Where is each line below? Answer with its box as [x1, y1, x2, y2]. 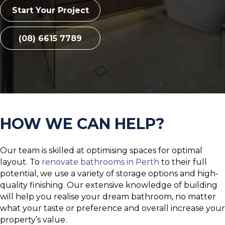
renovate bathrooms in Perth [42, 157, 159, 167]
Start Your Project [12, 5, 89, 15]
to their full [159, 157, 207, 167]
